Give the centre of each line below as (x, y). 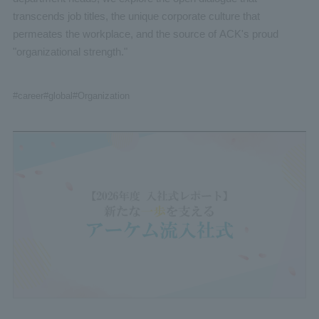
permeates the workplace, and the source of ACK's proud (145, 34)
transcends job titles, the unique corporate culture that (136, 16)
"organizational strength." (70, 52)
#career (28, 95)
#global (58, 95)
